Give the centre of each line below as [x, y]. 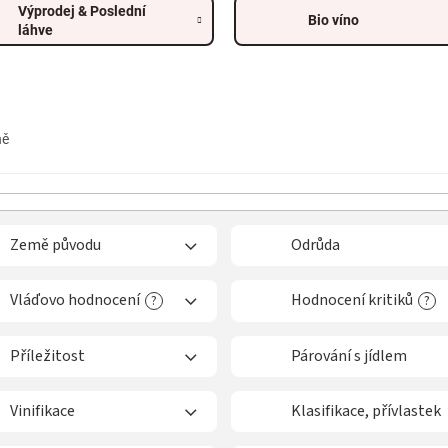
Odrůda [315, 244]
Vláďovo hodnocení [75, 299]
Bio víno [333, 20]
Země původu [55, 244]
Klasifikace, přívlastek [366, 410]
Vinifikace [42, 410]
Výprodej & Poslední [82, 10]
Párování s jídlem [349, 355]
